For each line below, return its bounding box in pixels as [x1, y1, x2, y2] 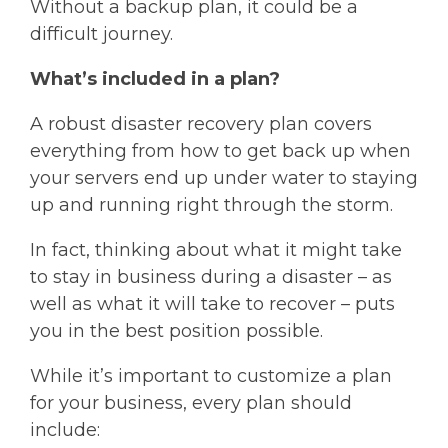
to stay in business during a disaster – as [30, 266, 392, 288]
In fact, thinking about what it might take [30, 239, 402, 261]
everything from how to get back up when [30, 140, 411, 162]
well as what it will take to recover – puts [30, 293, 395, 315]
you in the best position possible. [30, 320, 323, 342]
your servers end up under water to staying [30, 167, 418, 189]
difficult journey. [30, 23, 173, 45]
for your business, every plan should [30, 392, 352, 414]
